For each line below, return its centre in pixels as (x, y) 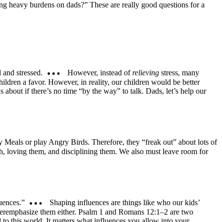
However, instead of (99, 72)
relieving (145, 72)
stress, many (179, 72)
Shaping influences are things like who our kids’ (123, 202)
